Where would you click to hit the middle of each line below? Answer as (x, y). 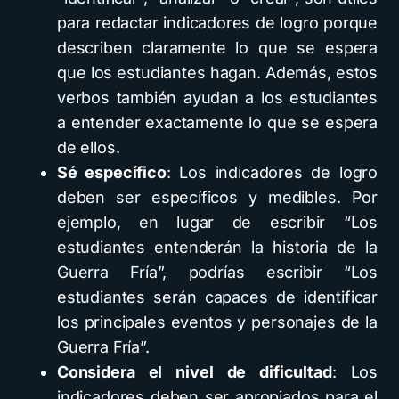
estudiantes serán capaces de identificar (217, 297)
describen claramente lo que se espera (217, 48)
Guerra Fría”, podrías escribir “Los (217, 272)
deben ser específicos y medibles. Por (217, 197)
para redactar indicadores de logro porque (217, 23)
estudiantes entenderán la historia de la (217, 247)
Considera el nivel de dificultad (195, 372)
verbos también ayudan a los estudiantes (217, 98)
